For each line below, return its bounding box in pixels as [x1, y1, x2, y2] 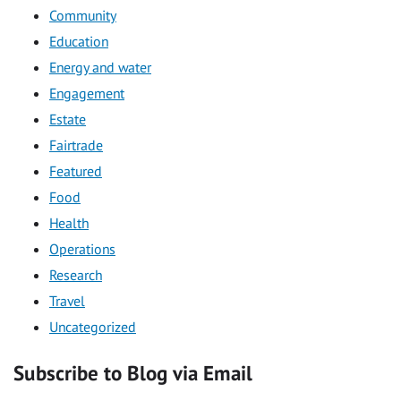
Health [49, 214, 89, 233]
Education [49, 32, 108, 51]
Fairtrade [49, 136, 103, 155]
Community [49, 6, 116, 25]
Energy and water [49, 58, 151, 77]
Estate [49, 110, 86, 129]
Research [49, 266, 102, 285]
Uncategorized [49, 318, 136, 337]
